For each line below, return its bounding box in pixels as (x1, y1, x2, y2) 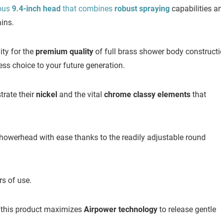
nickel (34, 90, 57, 100)
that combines (61, 4, 112, 14)
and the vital (57, 90, 102, 100)
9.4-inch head (10, 4, 61, 14)
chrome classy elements (102, 90, 190, 100)
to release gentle (157, 205, 216, 215)
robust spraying (112, 4, 170, 14)
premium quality (34, 47, 93, 57)
